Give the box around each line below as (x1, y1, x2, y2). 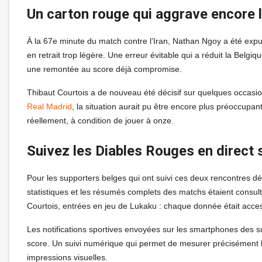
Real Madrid (27, 101, 72, 111)
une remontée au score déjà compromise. (27, 64, 182, 74)
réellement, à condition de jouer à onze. (27, 115, 174, 125)
